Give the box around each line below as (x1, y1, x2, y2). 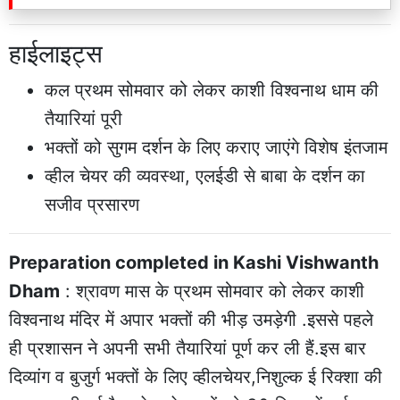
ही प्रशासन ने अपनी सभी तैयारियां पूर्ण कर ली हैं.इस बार (9, 337, 366, 360)
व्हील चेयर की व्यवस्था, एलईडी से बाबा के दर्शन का (45, 165, 365, 187)
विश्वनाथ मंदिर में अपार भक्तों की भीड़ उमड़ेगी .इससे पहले (9, 309, 373, 331)
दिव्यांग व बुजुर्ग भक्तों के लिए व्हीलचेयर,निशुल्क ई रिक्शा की (9, 366, 382, 388)
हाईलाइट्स (9, 38, 103, 70)
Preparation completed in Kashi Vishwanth (9, 252, 379, 274)
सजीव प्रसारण (45, 194, 139, 216)
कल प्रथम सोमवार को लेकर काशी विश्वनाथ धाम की (45, 79, 379, 102)
